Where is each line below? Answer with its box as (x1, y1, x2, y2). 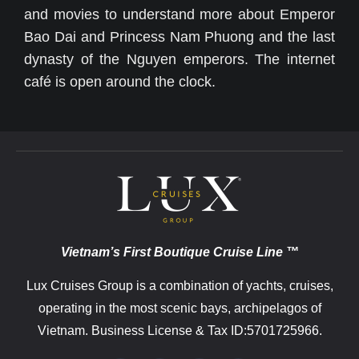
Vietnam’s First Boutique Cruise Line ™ (60, 245, 299, 260)
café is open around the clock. (24, 74, 216, 91)
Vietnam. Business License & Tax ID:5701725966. (37, 324, 322, 338)
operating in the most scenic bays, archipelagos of (38, 301, 321, 316)
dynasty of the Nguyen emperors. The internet (24, 51, 335, 68)
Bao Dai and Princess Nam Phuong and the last (24, 29, 335, 46)
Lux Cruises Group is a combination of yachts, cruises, (26, 279, 333, 293)
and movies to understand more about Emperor (24, 6, 335, 23)
